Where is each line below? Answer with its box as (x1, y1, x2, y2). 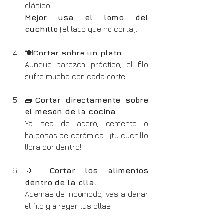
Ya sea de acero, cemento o (25, 118, 148, 128)
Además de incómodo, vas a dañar (25, 189, 148, 198)
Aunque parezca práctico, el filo (25, 59, 148, 69)
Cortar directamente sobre (34, 95, 149, 104)
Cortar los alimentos (49, 165, 148, 175)
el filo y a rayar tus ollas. (25, 201, 112, 210)
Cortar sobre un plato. (33, 48, 123, 57)
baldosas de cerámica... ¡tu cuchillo (25, 130, 148, 139)
